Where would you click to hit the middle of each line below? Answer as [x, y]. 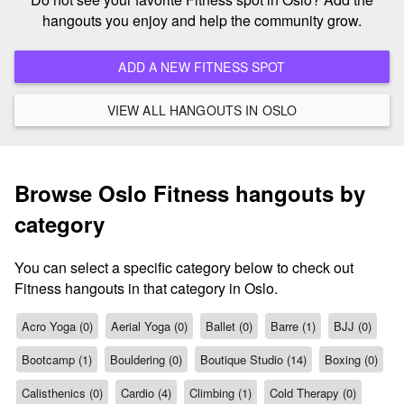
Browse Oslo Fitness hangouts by [190, 193]
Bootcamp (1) [57, 360]
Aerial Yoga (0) [149, 326]
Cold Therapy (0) [313, 393]
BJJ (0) [353, 326]
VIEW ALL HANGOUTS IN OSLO [280, 110]
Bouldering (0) [146, 360]
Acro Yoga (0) [57, 326]
